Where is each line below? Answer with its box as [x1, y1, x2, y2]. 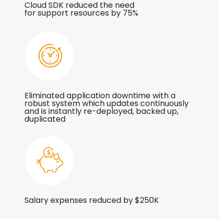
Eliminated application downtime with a [24, 89, 175, 101]
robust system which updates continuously [24, 97, 189, 109]
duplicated [24, 113, 66, 125]
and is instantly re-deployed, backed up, [24, 105, 178, 117]
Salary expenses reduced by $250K [24, 194, 159, 206]
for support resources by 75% [24, 7, 138, 19]
